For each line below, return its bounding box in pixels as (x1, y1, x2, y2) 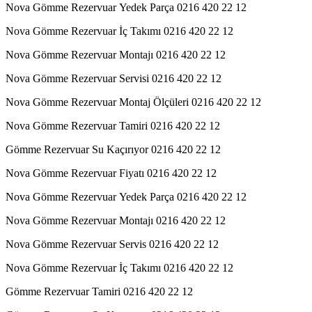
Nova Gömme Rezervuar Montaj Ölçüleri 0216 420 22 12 (6, 95, 261, 108)
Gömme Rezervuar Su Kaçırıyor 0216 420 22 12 (6, 143, 221, 155)
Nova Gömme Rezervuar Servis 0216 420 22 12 (6, 237, 219, 250)
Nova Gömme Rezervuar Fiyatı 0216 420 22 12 (6, 166, 217, 179)
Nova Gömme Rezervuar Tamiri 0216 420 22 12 (6, 119, 220, 132)
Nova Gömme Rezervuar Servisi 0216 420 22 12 (6, 72, 221, 84)
